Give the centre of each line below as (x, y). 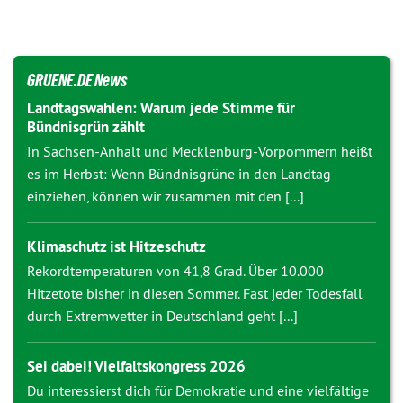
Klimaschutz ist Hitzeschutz (116, 246)
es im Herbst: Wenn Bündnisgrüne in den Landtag (179, 174)
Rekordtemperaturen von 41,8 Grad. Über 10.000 (175, 271)
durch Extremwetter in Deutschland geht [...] (162, 316)
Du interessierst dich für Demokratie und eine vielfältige (198, 390)
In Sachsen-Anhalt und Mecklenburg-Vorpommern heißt (200, 151)
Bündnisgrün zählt (86, 127)
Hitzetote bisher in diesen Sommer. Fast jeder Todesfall (195, 293)
